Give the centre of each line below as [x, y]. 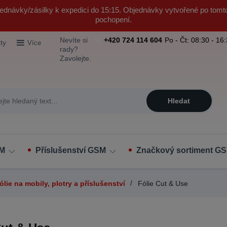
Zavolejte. [76, 58]
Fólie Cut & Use [162, 183]
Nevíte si [74, 40]
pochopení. [113, 20]
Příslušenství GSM [71, 150]
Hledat [179, 101]
